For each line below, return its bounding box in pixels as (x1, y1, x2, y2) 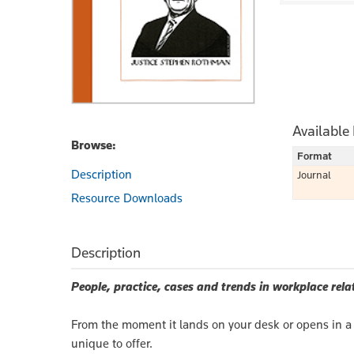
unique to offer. (71, 335, 153, 351)
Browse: (71, 137, 116, 153)
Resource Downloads (71, 190, 183, 205)
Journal (297, 167, 331, 182)
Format (297, 148, 332, 163)
